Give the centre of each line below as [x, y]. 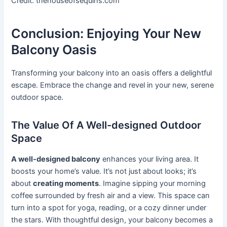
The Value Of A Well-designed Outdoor [106, 125]
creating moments [66, 183]
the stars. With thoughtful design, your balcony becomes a [112, 220]
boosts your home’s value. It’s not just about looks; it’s [104, 171]
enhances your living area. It [150, 159]
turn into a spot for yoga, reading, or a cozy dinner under [109, 207]
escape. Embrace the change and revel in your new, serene [113, 85]
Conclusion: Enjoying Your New [106, 34]
